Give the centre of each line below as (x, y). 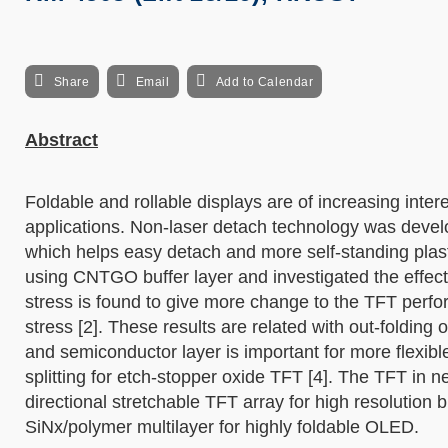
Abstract (61, 140)
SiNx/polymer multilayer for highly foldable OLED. (222, 427)
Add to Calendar (264, 82)
